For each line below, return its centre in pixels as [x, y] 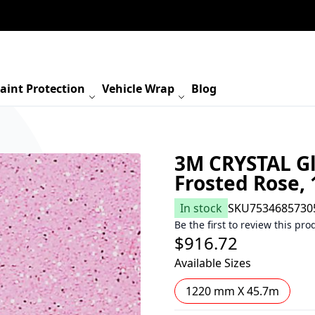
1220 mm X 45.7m [232, 291]
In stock [201, 208]
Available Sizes [212, 263]
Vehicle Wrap [138, 89]
